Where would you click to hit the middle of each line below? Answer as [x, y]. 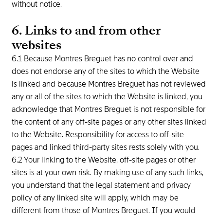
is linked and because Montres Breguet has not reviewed [109, 84]
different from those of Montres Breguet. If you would [104, 210]
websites [38, 45]
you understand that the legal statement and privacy [101, 185]
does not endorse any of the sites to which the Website [106, 71]
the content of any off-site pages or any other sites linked [109, 122]
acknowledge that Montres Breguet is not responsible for [109, 109]
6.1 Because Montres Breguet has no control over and [102, 59]
